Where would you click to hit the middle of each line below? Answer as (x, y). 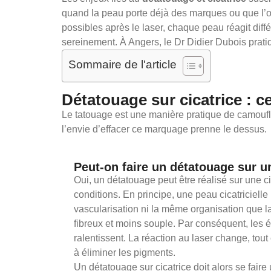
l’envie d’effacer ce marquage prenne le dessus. (164, 129)
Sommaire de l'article (122, 64)
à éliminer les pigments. (125, 252)
